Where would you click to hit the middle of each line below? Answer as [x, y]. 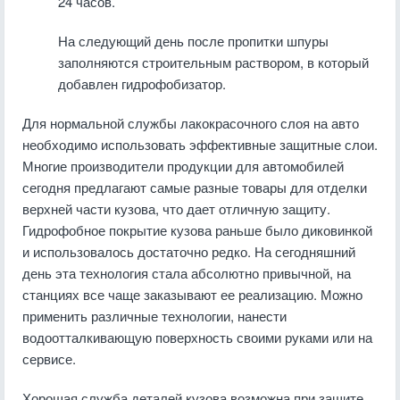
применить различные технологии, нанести [154, 316]
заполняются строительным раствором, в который [213, 62]
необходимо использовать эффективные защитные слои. [200, 144]
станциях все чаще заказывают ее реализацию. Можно [192, 294]
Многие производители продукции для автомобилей [183, 166]
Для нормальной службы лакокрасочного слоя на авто [191, 123]
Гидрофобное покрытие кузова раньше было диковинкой [197, 230]
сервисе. [49, 358]
